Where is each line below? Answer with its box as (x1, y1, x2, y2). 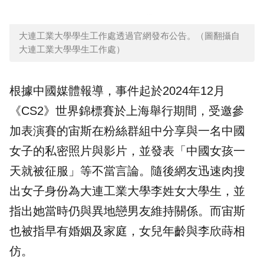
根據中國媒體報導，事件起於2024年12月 (9, 84, 225, 98)
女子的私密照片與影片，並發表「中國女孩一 (9, 144, 245, 158)
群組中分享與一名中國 (127, 124, 245, 138)
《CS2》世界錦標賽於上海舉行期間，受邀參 (9, 104, 244, 118)
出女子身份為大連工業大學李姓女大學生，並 (9, 184, 245, 198)
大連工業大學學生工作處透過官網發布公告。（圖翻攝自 (19, 31, 240, 41)
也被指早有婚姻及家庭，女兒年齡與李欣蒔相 (9, 225, 245, 238)
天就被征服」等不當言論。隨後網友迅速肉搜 (9, 164, 245, 178)
